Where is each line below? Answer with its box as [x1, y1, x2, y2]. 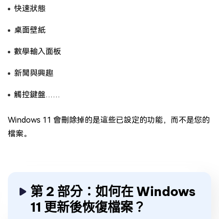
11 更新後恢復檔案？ [30, 199, 146, 215]
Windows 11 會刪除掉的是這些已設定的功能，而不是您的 [8, 115, 210, 125]
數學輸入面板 [14, 47, 61, 56]
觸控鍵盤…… [14, 90, 60, 99]
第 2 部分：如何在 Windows [30, 183, 196, 199]
